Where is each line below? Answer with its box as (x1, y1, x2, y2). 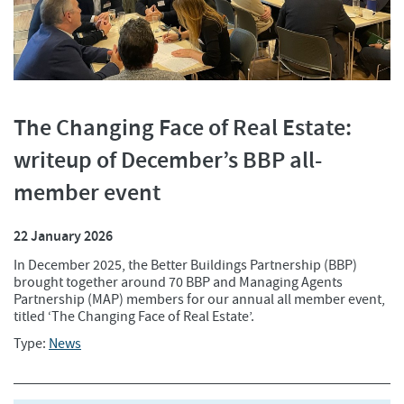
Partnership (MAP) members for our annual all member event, (14, 290, 385, 309)
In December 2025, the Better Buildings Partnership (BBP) (14, 256, 357, 275)
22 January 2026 (14, 227, 113, 247)
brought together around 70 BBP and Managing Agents (14, 273, 343, 292)
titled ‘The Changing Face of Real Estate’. (14, 308, 254, 326)
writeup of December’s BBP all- (14, 145, 322, 178)
